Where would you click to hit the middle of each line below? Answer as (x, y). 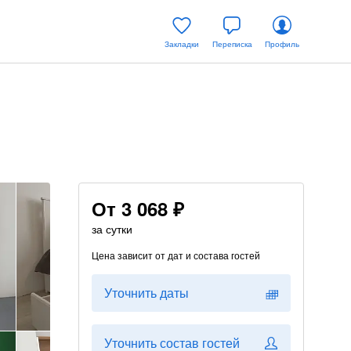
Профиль (282, 44)
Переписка (232, 44)
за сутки (112, 229)
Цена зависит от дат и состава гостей (176, 255)
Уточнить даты (147, 293)
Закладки (182, 44)
